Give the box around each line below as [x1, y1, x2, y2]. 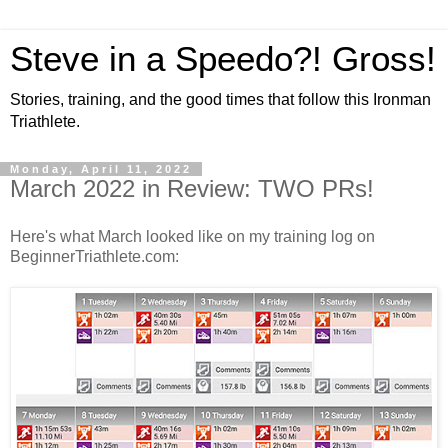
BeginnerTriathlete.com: [10, 247, 179, 265]
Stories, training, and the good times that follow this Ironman [10, 91, 431, 108]
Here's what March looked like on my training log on [10, 227, 375, 245]
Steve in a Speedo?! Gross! [10, 40, 436, 78]
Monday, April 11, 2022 [10, 163, 192, 175]
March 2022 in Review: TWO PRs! [10, 175, 374, 202]
